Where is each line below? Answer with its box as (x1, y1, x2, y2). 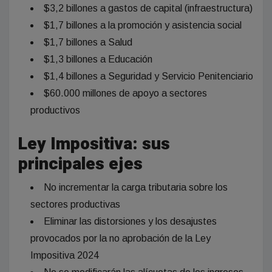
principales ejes (18, 152, 143, 177)
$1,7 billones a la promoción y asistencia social (44, 20, 242, 31)
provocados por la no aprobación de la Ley (30, 233, 211, 244)
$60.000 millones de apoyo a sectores (44, 88, 207, 99)
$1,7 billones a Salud (44, 37, 132, 48)
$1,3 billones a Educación (44, 54, 152, 65)
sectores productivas (30, 199, 120, 210)
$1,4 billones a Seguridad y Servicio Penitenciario (44, 71, 253, 82)
